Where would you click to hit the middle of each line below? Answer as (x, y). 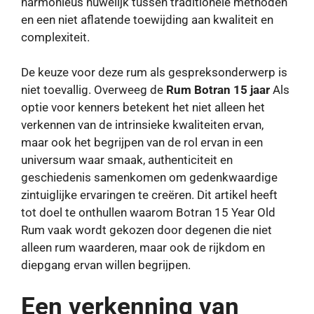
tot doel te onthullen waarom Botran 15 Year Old (148, 213)
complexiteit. (55, 37)
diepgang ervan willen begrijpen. (106, 265)
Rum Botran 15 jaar (218, 90)
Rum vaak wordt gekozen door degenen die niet (146, 230)
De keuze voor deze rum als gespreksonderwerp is (154, 73)
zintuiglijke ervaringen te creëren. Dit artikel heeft (149, 195)
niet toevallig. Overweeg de (94, 90)
